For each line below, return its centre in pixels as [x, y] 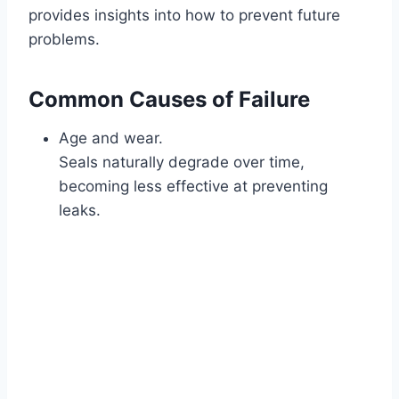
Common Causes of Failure [169, 99]
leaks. [80, 210]
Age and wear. [111, 138]
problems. [64, 39]
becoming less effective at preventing [193, 186]
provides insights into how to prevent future [184, 15]
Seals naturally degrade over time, [182, 162]
